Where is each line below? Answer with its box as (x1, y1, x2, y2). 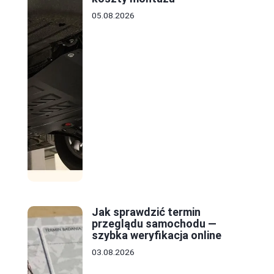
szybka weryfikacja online (92, 229, 221, 242)
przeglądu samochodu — (92, 217, 217, 231)
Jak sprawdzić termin (92, 206, 201, 219)
